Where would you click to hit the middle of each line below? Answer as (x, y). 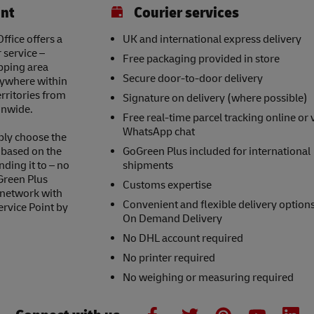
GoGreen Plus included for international (216, 152)
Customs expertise (167, 185)
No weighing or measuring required (273, 278)
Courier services (186, 13)
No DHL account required (183, 239)
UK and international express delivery (212, 40)
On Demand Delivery (172, 219)
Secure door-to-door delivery (192, 79)
